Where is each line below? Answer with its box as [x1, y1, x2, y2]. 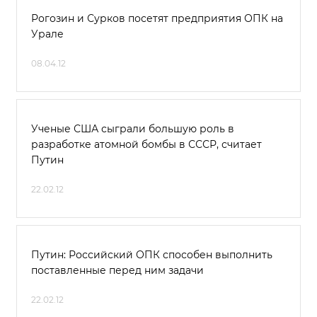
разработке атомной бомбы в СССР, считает [31, 138, 262, 151]
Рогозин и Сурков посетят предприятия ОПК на [31, 12, 283, 25]
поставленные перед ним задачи [31, 264, 204, 277]
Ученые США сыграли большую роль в [31, 122, 234, 135]
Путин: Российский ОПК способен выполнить [31, 248, 272, 261]
